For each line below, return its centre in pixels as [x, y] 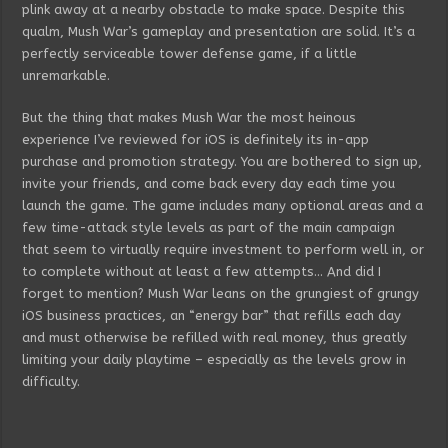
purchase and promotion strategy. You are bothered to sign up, [222, 161]
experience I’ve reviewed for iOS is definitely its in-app [196, 139]
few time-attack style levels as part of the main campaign [209, 227]
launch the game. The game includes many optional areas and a [223, 205]
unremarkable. [66, 75]
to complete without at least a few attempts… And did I [202, 271]
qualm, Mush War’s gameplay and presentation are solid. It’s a [219, 31]
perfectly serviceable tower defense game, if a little [190, 53]
